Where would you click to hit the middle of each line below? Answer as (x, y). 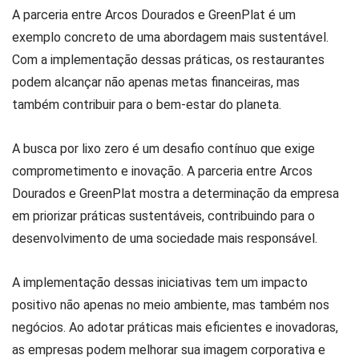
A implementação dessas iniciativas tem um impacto (160, 282)
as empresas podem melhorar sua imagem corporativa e (169, 349)
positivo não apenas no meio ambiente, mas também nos (171, 305)
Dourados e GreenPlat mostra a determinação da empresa (175, 193)
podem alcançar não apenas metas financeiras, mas (156, 82)
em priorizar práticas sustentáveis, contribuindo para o (163, 216)
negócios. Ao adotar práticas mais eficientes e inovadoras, (175, 327)
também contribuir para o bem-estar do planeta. (147, 104)
